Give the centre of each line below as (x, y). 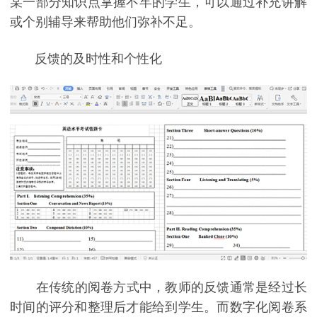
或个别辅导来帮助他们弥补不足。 (105, 22)
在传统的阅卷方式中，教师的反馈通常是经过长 (158, 287)
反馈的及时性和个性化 (86, 58)
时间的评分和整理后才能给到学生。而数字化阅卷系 (158, 307)
